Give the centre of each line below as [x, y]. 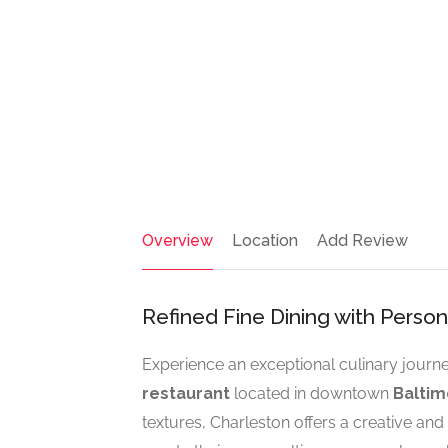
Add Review [362, 240]
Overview [177, 240]
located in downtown [311, 393]
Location [265, 240]
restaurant [186, 393]
